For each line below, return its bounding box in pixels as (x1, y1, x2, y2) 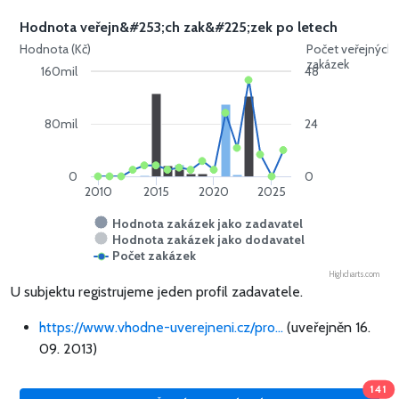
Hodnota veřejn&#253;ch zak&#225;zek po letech (20, 19, 338, 37)
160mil (41, 63, 78, 80)
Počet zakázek (112, 248, 196, 265)
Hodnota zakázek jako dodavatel (112, 232, 305, 248)
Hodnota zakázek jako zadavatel (112, 216, 303, 232)
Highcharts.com (329, 269, 379, 280)
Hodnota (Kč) (20, 41, 91, 58)
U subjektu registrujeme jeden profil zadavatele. (11, 283, 303, 301)
